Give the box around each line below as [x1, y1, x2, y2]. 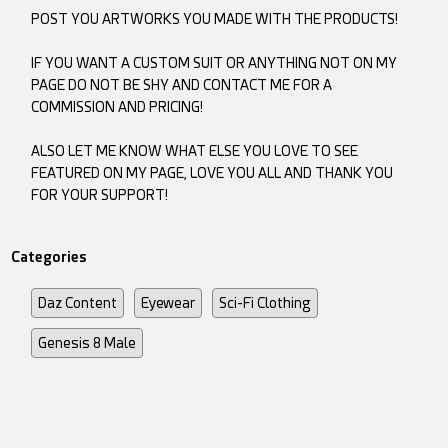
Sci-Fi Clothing [219, 294, 312, 311]
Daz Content [38, 294, 118, 311]
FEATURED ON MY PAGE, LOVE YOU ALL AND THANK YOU [31, 164, 394, 181]
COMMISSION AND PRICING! [31, 98, 204, 115]
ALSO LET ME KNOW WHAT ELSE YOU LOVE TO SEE [31, 142, 359, 159]
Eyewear [141, 294, 196, 311]
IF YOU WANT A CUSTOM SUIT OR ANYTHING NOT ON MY [31, 54, 398, 71]
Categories [11, 248, 88, 265]
